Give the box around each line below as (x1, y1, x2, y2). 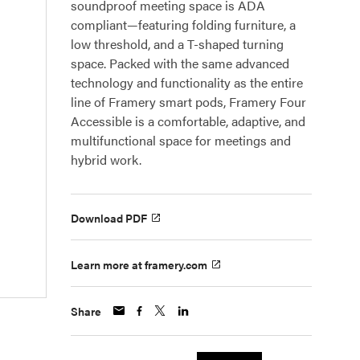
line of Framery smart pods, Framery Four (71, 92, 306, 111)
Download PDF (71, 210, 147, 227)
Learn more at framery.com (71, 256, 207, 272)
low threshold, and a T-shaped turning (71, 35, 284, 53)
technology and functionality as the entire (71, 73, 303, 92)
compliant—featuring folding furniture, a (71, 15, 296, 34)
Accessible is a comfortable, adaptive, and (71, 112, 305, 130)
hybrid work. (71, 150, 141, 169)
